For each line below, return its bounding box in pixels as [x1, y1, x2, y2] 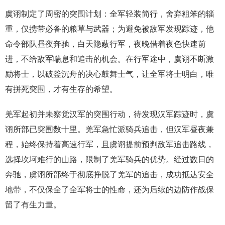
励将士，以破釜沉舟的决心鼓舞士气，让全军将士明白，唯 [5, 69, 214, 78]
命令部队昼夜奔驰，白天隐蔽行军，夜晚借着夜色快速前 [5, 39, 206, 48]
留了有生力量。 [5, 200, 61, 209]
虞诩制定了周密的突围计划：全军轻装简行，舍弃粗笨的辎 [5, 9, 214, 18]
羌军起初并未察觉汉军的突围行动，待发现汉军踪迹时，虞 [5, 109, 214, 119]
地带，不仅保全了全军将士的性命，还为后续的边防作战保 [5, 185, 214, 194]
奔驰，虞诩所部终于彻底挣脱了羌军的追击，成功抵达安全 [5, 170, 214, 179]
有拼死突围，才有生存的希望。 [5, 84, 118, 93]
